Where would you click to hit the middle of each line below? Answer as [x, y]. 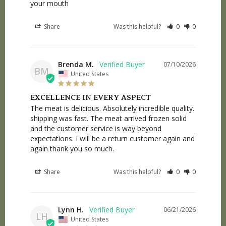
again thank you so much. [72, 149]
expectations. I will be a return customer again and [112, 139]
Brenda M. [76, 65]
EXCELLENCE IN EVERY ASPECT [91, 98]
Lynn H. [71, 210]
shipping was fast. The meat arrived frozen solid [108, 119]
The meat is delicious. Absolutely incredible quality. [112, 108]
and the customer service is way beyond [96, 129]
